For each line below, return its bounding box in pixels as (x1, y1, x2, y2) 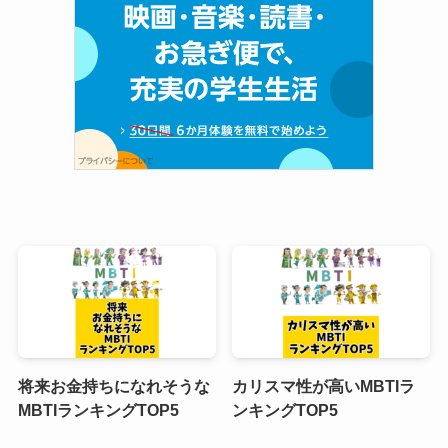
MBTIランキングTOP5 (17, 400, 179, 419)
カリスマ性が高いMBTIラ (232, 376, 416, 395)
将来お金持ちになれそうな (17, 376, 210, 395)
